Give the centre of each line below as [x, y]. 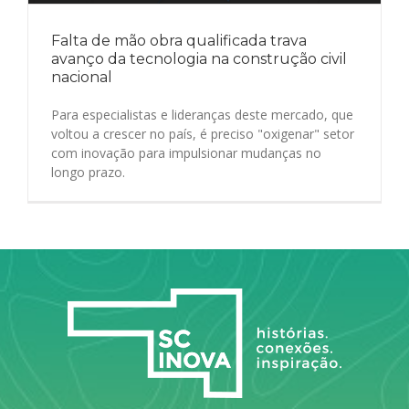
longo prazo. [88, 173]
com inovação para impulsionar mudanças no [186, 153]
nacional [82, 78]
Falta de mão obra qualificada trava [179, 41]
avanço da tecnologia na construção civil [199, 59]
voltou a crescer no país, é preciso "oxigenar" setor [203, 134]
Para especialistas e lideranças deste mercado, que [202, 115]
